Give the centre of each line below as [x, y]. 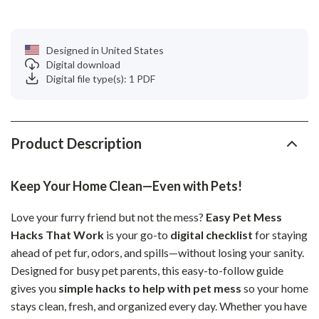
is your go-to [137, 235]
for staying [280, 235]
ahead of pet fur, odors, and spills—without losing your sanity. [157, 252]
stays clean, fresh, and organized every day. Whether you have [159, 306]
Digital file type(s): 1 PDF [101, 78]
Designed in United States [105, 50]
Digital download [83, 64]
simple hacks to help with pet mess [150, 288]
